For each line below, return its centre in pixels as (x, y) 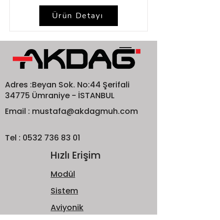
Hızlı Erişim (76, 155)
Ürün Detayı (78, 16)
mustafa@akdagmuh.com (85, 111)
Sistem (64, 191)
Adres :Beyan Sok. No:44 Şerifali (67, 85)
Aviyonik (67, 207)
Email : (18, 111)
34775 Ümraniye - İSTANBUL (60, 96)
